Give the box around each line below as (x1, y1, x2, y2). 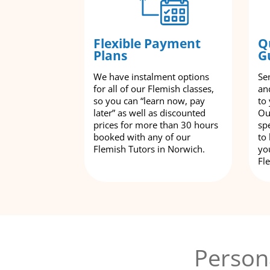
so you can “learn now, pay (93, 94, 205, 107)
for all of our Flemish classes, (93, 82, 214, 95)
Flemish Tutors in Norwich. (93, 142, 205, 155)
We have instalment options (93, 70, 209, 83)
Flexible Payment (93, 34, 201, 52)
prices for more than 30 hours (93, 118, 218, 131)
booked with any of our (93, 130, 190, 143)
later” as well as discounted (93, 106, 206, 119)
